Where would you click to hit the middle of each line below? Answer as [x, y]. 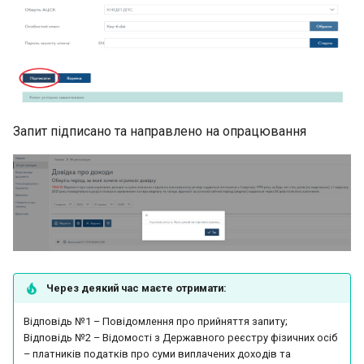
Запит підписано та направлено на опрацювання [160, 131]
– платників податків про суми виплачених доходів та [157, 353]
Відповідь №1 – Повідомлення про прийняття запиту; [156, 321]
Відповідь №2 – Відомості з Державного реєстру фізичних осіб [180, 337]
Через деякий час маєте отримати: [136, 288]
